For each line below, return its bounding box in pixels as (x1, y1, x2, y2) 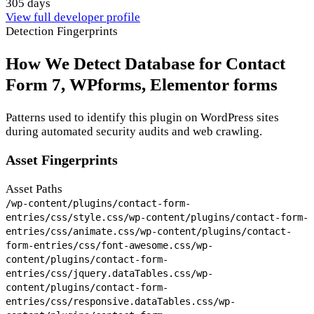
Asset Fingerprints (6, 152, 118, 168)
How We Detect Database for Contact (6, 53, 285, 74)
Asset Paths (6, 182, 62, 196)
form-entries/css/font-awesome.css (6, 240, 191, 252)
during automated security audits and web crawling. (6, 124, 262, 138)
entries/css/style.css (6, 212, 123, 224)
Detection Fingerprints (6, 25, 118, 39)
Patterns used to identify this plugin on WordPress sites (6, 110, 279, 124)
